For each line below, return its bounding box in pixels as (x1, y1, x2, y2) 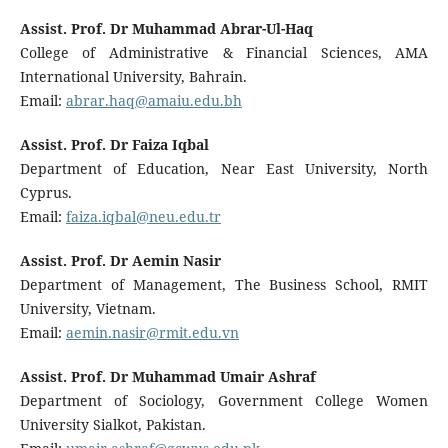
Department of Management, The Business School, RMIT (19, 275, 429, 295)
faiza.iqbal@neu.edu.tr (65, 207, 221, 227)
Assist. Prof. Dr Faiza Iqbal (19, 135, 209, 155)
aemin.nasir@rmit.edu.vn (65, 323, 239, 343)
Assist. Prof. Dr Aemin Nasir (19, 251, 221, 271)
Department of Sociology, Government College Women (19, 391, 429, 411)
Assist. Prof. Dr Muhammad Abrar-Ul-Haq (19, 19, 313, 39)
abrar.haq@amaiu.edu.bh (65, 91, 242, 111)
